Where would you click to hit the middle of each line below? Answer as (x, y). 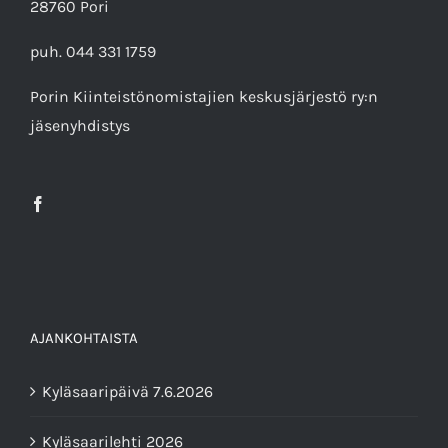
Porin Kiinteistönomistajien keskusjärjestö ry (197, 97)
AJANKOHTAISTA (84, 338)
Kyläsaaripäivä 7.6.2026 (127, 392)
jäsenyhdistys (80, 126)
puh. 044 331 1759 (93, 52)
